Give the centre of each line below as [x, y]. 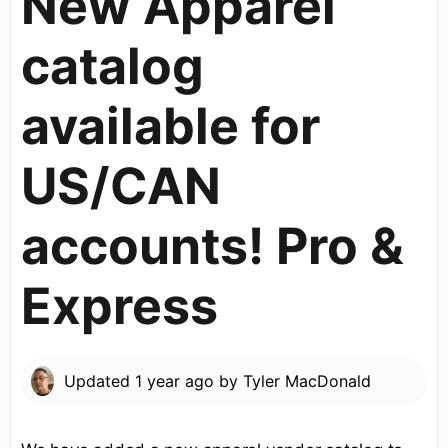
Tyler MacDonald [306, 381]
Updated [99, 381]
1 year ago [174, 381]
